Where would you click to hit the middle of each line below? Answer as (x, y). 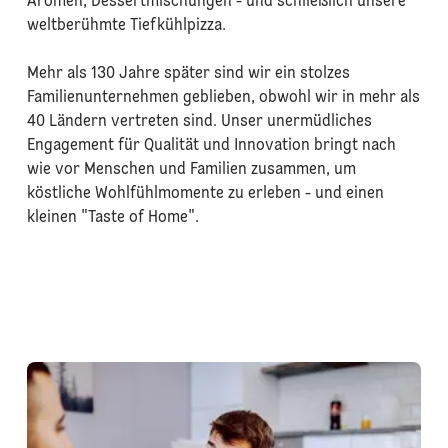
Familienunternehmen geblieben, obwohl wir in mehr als (223, 98)
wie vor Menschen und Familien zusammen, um (191, 170)
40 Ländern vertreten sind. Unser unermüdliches (199, 122)
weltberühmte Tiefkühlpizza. (126, 26)
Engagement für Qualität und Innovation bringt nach (211, 146)
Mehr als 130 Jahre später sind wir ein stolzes (188, 74)
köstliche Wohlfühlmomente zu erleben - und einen (205, 194)
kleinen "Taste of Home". (112, 218)
